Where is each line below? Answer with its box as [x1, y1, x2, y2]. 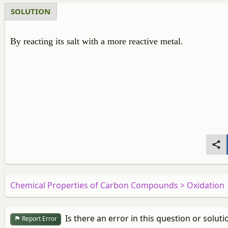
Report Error [20, 214, 57, 223]
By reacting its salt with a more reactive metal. [10, 36, 183, 46]
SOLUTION [11, 6, 50, 16]
